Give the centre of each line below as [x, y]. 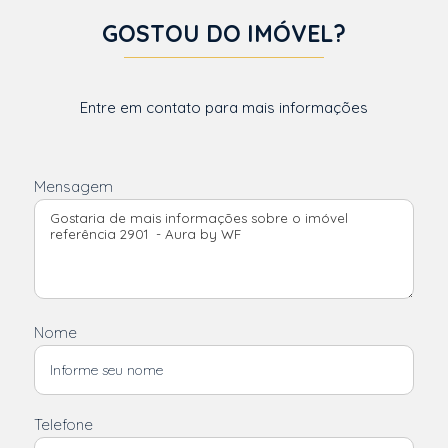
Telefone [63, 424]
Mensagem [73, 186]
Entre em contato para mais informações [224, 107]
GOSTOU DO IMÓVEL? [224, 33]
